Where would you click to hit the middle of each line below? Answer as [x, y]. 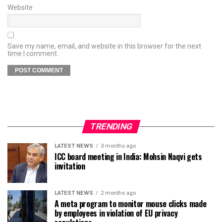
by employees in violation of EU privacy [116, 213]
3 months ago [118, 146]
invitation [70, 166]
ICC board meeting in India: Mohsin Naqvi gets [128, 157]
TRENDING [111, 127]
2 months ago [118, 193]
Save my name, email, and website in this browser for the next [104, 46]
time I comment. [33, 54]
